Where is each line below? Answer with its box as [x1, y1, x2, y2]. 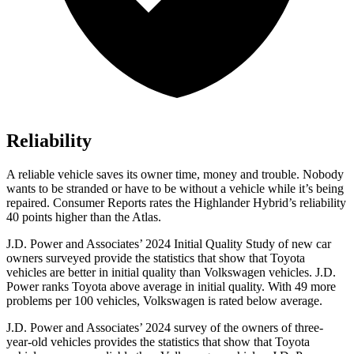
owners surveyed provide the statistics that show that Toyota [6, 251, 305, 265]
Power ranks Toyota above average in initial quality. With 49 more [6, 280, 336, 294]
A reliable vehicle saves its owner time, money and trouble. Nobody [6, 168, 344, 182]
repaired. [6, 196, 53, 210]
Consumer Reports [53, 196, 146, 210]
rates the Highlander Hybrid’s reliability [146, 196, 346, 210]
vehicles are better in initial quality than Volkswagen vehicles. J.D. [6, 265, 336, 280]
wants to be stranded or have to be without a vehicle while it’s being [6, 182, 344, 196]
